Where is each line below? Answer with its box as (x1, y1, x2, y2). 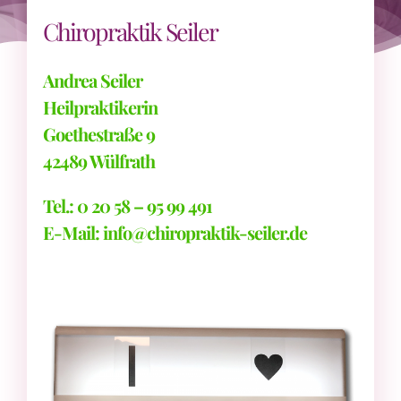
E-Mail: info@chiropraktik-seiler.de (43, 219, 307, 244)
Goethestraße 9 (43, 121, 155, 146)
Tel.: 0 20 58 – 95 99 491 (43, 192, 212, 218)
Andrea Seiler (43, 67, 142, 92)
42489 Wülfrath (43, 148, 155, 173)
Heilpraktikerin (43, 94, 158, 119)
